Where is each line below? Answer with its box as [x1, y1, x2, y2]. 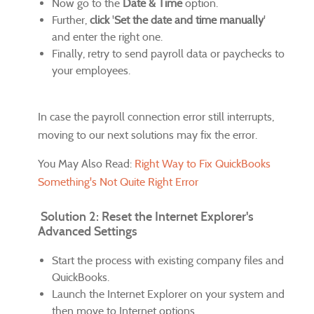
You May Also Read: [38, 157, 135, 171]
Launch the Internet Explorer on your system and [52, 287, 285, 301]
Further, [52, 13, 90, 27]
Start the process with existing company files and [52, 254, 284, 268]
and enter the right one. [52, 30, 163, 44]
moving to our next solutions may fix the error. [38, 128, 260, 142]
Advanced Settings [38, 223, 137, 240]
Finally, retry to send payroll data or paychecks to [52, 47, 285, 61]
